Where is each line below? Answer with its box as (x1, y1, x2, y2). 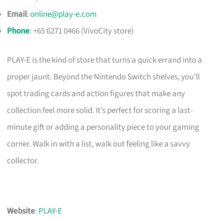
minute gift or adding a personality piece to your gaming (7, 121, 200, 134)
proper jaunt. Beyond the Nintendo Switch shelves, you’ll (7, 71, 200, 83)
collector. (7, 155, 39, 167)
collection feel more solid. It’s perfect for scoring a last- (7, 105, 193, 117)
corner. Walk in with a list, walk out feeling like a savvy (7, 138, 190, 150)
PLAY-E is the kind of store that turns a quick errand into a (7, 54, 203, 67)
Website (7, 205, 36, 218)
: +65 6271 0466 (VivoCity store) (30, 25, 134, 37)
